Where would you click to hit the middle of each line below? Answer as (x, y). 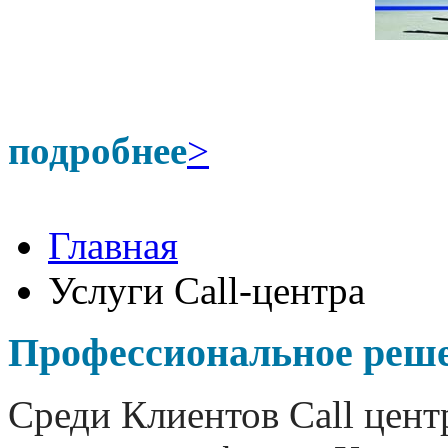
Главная (113, 245)
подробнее (97, 150)
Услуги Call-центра (206, 290)
